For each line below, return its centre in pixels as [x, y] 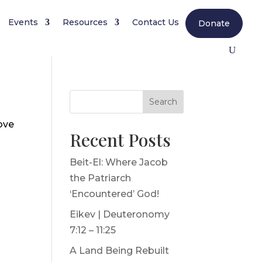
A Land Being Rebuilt [120, 251]
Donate [214, 23]
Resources [85, 22]
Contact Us [156, 22]
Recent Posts [120, 140]
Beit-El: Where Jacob [119, 162]
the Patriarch [101, 178]
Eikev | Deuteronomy [120, 214]
